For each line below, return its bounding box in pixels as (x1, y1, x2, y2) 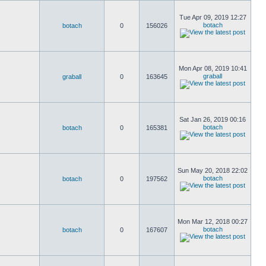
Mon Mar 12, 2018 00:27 (178, 218, 248, 225)
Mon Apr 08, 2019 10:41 (178, 65, 247, 72)
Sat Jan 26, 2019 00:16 (179, 116, 246, 123)
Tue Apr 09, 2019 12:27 (179, 14, 246, 21)
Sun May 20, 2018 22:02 (178, 167, 248, 174)
